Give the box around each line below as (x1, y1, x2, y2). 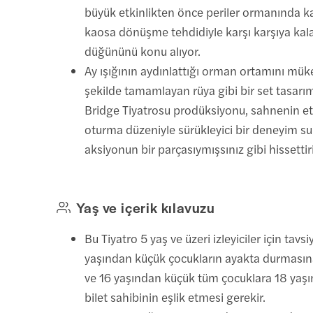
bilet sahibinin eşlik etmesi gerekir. (85, 288, 266, 305)
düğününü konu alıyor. (85, 42, 201, 59)
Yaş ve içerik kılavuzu (76, 197, 215, 217)
